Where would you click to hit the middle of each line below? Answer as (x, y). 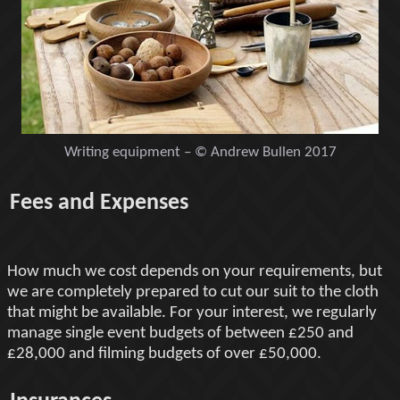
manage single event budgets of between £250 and (180, 333)
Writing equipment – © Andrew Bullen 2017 (200, 153)
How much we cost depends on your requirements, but (195, 271)
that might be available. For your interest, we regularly (192, 312)
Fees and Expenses (99, 203)
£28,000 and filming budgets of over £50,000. (164, 354)
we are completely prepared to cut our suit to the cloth (193, 292)
